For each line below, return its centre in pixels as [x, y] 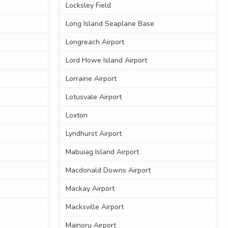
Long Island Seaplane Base [110, 24]
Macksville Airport [94, 207]
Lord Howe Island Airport [106, 61]
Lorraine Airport [91, 79]
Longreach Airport [95, 42]
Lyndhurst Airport [93, 134]
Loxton [76, 116]
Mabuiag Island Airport [102, 152]
